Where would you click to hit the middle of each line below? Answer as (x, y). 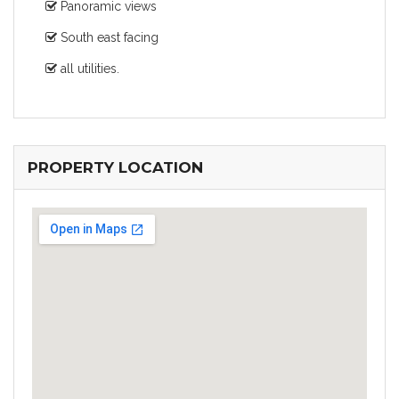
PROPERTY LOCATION (115, 167)
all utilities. (88, 69)
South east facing (108, 37)
